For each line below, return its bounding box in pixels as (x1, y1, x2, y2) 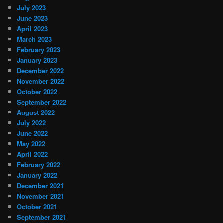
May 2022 (17, 138, 46, 148)
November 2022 (17, 76, 65, 86)
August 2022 (17, 107, 55, 117)
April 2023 (17, 23, 48, 33)
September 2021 (17, 212, 67, 222)
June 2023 (17, 13, 48, 23)
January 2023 (17, 55, 58, 65)
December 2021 (17, 180, 64, 190)
